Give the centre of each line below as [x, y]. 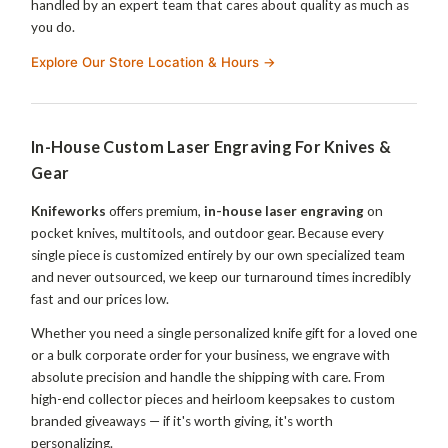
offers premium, [155, 210]
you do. [53, 26]
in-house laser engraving [284, 210]
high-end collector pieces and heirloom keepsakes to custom [213, 398]
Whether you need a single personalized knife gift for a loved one [224, 332]
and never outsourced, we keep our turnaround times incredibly [221, 276]
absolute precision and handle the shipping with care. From [208, 376]
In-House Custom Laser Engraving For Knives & [211, 146]
